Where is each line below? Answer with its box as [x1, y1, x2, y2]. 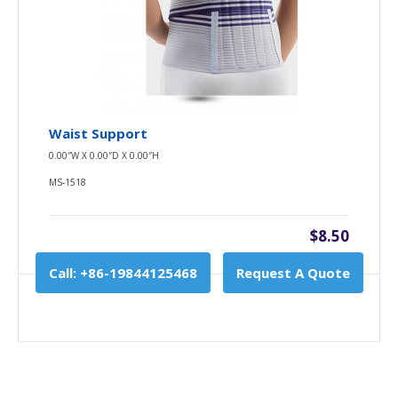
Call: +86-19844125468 [48, 263, 197, 282]
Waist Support [49, 123, 147, 142]
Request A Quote [235, 263, 350, 282]
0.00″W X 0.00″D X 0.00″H [49, 148, 159, 162]
